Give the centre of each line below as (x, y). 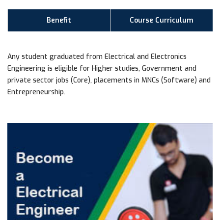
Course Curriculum (162, 20)
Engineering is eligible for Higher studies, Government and (102, 68)
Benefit (59, 20)
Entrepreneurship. (36, 92)
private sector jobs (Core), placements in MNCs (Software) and (109, 80)
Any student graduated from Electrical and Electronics (97, 56)
